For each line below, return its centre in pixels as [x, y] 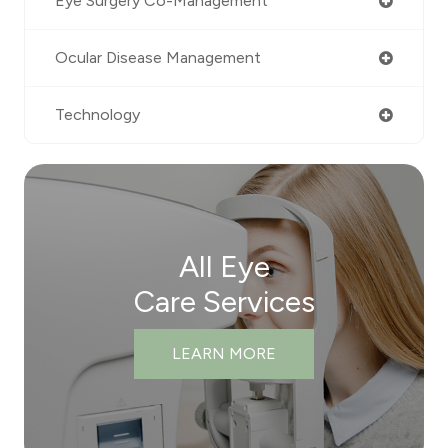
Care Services [224, 302]
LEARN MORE [224, 354]
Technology [97, 115]
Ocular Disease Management [158, 58]
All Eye [224, 267]
